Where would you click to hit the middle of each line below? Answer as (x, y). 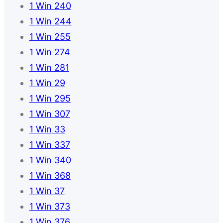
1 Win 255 (50, 37)
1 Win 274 (50, 52)
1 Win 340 (50, 160)
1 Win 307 (50, 114)
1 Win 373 (50, 207)
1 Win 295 (50, 99)
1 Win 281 (49, 68)
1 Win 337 (50, 145)
